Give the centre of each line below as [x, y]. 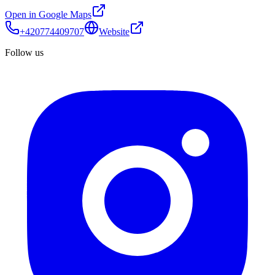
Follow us [24, 53]
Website [114, 32]
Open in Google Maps [48, 15]
